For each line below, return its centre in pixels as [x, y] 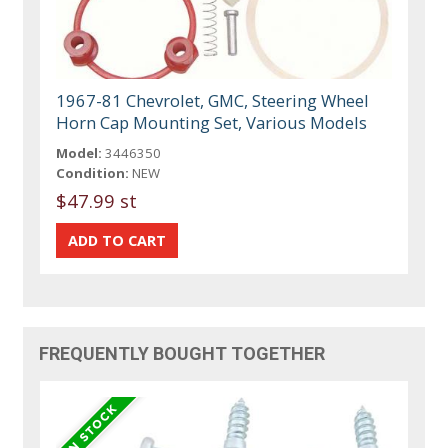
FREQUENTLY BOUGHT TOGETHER [182, 353]
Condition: [93, 172]
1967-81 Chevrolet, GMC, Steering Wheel [213, 100]
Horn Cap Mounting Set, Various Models [212, 122]
